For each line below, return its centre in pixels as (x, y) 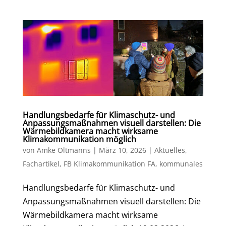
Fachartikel (41, 164)
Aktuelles (169, 150)
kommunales (181, 164)
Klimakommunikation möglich (79, 139)
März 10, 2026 (122, 150)
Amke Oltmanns (64, 150)
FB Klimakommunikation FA (109, 164)
